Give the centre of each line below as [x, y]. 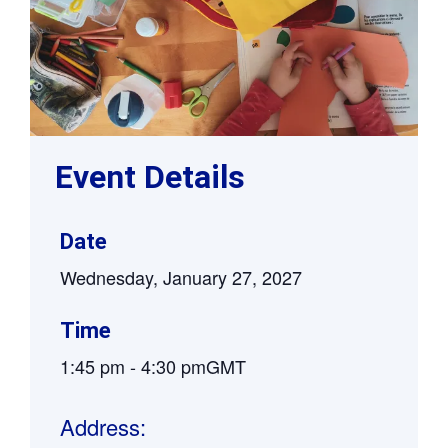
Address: [103, 426]
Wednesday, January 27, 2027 [181, 276]
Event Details [150, 176]
